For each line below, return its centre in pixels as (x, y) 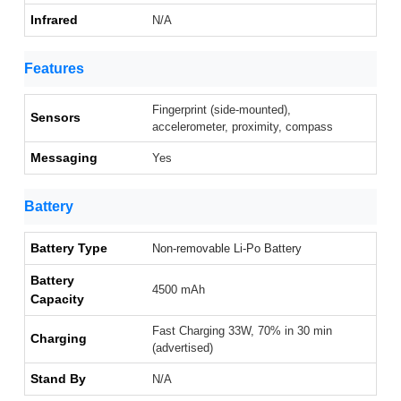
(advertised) (183, 348)
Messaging (64, 158)
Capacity (57, 299)
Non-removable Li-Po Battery (227, 249)
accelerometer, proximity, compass (243, 127)
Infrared (54, 20)
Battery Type (69, 248)
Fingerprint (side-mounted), (222, 110)
